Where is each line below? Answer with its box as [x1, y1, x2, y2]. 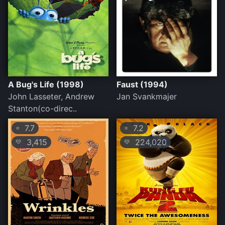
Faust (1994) [117, 79, 168, 90]
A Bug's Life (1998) [8, 79, 84, 90]
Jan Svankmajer [117, 91, 177, 102]
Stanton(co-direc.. [8, 103, 77, 114]
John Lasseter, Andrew [8, 91, 94, 102]
